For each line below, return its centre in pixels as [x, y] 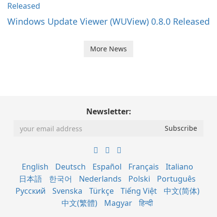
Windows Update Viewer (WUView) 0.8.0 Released [108, 21]
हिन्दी [146, 203]
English [35, 167]
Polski [139, 179]
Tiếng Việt [139, 191]
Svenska [67, 191]
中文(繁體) [79, 203]
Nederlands [100, 179]
